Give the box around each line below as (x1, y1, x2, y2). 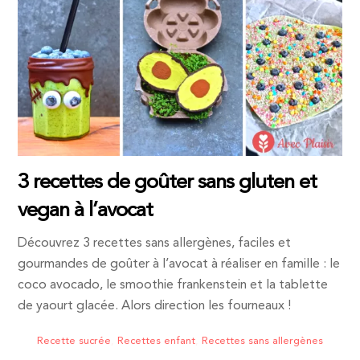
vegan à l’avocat (18, 201, 153, 221)
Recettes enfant (117, 336, 195, 347)
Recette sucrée (37, 336, 111, 347)
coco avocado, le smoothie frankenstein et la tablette (18, 279, 329, 292)
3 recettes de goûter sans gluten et (18, 173, 317, 193)
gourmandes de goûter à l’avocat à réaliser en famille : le (18, 258, 341, 272)
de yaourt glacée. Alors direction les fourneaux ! (18, 300, 292, 313)
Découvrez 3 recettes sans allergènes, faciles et (18, 237, 292, 251)
